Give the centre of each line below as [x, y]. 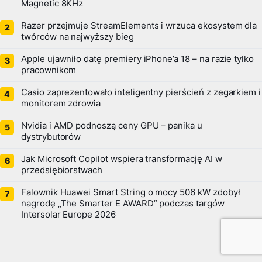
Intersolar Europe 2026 [68, 215]
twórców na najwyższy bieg [77, 37]
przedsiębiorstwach [62, 170]
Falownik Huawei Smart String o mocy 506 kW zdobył [131, 193]
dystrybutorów [51, 137]
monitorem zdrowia [61, 104]
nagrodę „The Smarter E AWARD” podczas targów [123, 204]
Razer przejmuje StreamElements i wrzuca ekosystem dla [139, 26]
